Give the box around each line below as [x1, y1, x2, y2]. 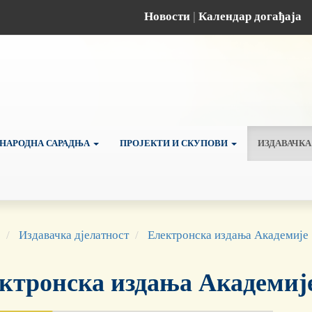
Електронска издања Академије [148, 228, 309, 242]
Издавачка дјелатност [19, 228, 129, 242]
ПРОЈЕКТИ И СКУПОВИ [120, 137, 230, 148]
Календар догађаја [198, 9, 302, 23]
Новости [144, 9, 190, 23]
